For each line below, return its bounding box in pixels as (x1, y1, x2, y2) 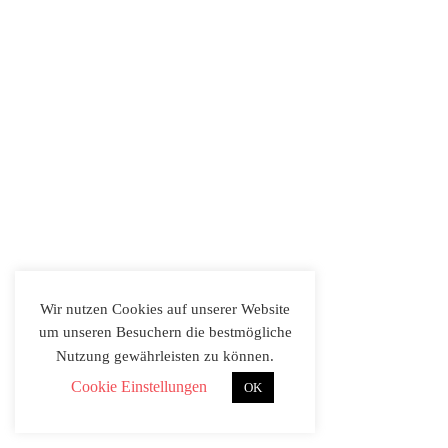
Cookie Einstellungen (71, 378, 207, 395)
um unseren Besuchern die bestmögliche (38, 324, 292, 341)
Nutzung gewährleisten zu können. (56, 348, 274, 364)
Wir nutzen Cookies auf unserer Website (40, 300, 290, 317)
